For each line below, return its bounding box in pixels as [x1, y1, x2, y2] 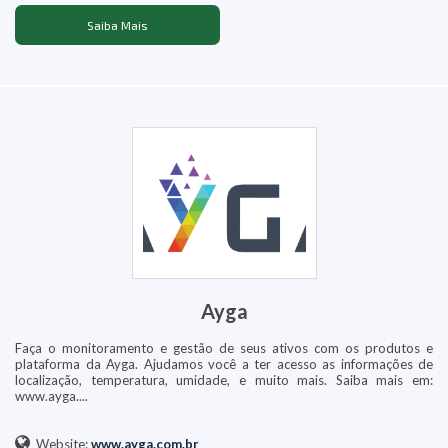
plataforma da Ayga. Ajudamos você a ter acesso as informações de [15, 356, 433, 373]
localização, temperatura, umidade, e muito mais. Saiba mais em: [15, 372, 433, 389]
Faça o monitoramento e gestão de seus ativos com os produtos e [15, 340, 433, 357]
